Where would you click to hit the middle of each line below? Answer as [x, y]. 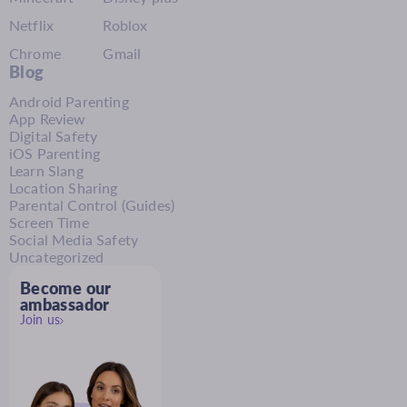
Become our [66, 288]
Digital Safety [54, 136]
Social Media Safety [74, 240]
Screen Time [49, 223]
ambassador [65, 305]
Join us [40, 320]
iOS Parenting [55, 154]
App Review [48, 119]
